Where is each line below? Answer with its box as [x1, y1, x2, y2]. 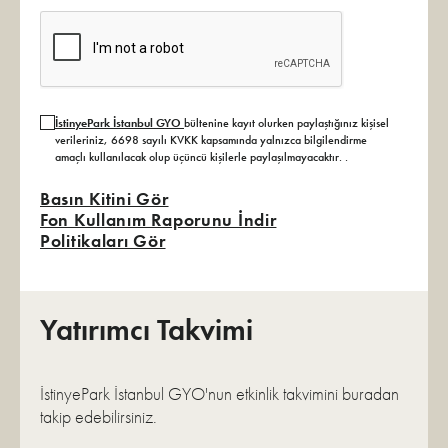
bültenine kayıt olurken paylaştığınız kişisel [184, 114, 389, 131]
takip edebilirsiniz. [40, 404, 157, 428]
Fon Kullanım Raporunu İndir [40, 207, 277, 231]
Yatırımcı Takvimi [40, 310, 253, 349]
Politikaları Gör [40, 228, 166, 252]
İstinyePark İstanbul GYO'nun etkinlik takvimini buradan [40, 381, 399, 405]
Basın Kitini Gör [40, 186, 169, 210]
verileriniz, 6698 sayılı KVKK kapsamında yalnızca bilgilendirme [55, 131, 367, 148]
